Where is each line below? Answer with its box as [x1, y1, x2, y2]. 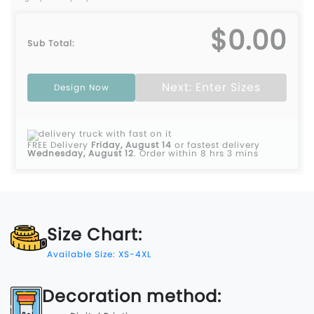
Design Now [53, 81, 109, 93]
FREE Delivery [27, 138, 91, 151]
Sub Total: [27, 36, 75, 49]
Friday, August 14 [91, 138, 172, 151]
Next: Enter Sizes [161, 78, 261, 95]
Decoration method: [42, 284, 221, 308]
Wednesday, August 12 [27, 146, 134, 159]
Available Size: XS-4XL [47, 247, 151, 260]
